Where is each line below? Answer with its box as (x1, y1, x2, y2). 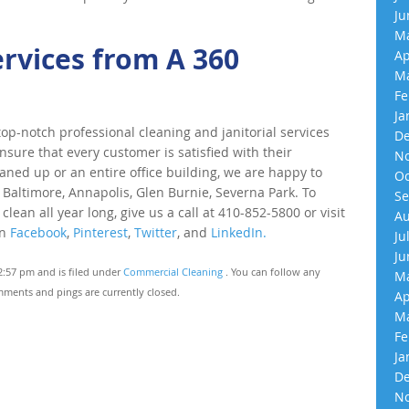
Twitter (134, 224, 177, 241)
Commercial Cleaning (123, 265, 223, 278)
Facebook (10, 224, 67, 241)
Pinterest (73, 224, 128, 241)
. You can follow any (223, 265, 320, 278)
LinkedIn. (211, 224, 267, 241)
